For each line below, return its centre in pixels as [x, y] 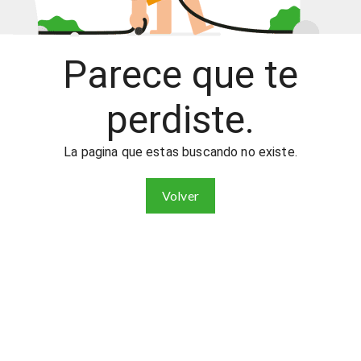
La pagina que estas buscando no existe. [180, 152]
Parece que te [180, 75]
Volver [180, 195]
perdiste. [180, 120]
